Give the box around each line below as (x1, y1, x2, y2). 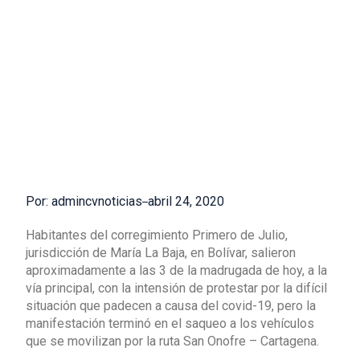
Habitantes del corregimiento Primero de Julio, (26, 227, 288, 243)
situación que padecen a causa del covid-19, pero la (26, 297, 316, 313)
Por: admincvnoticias (26, 193, 142, 209)
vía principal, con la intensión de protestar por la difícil (26, 280, 327, 296)
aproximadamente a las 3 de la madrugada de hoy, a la (26, 262, 327, 278)
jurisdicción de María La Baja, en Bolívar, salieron (26, 244, 296, 260)
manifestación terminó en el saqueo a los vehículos (26, 315, 314, 331)
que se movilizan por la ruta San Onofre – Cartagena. (26, 333, 319, 349)
